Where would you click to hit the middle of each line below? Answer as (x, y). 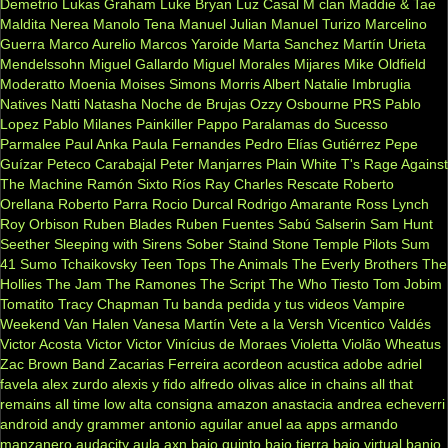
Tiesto (350, 284)
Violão (361, 344)
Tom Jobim (407, 284)
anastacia (302, 404)
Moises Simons (168, 84)
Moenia (92, 84)
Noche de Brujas (193, 104)
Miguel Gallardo (139, 64)
